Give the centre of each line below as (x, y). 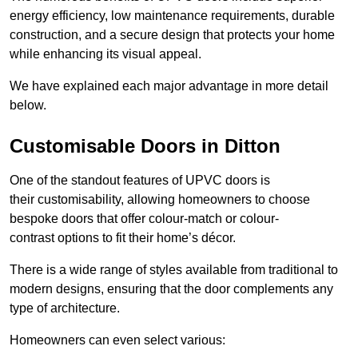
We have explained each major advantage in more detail (169, 86)
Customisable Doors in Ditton (145, 146)
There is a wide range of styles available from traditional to (174, 270)
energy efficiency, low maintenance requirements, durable (172, 16)
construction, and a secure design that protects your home (172, 35)
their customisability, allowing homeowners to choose (160, 200)
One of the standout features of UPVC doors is (140, 181)
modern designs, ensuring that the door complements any (171, 289)
